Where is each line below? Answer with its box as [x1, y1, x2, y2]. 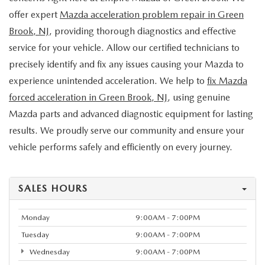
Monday [21, 213, 50, 222]
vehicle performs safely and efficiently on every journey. [9, 141, 232, 153]
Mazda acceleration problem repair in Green [60, 9, 244, 20]
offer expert [9, 9, 60, 20]
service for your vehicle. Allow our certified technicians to [9, 42, 240, 53]
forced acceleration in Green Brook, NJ [9, 92, 167, 103]
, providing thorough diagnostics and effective [49, 25, 236, 37]
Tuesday [21, 230, 49, 239]
